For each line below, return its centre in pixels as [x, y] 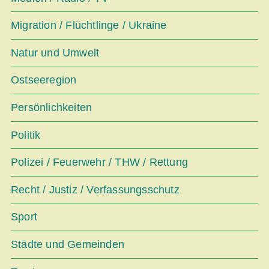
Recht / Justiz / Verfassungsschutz [95, 189]
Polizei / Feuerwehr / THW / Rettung [99, 162]
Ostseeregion [44, 80]
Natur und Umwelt [55, 53]
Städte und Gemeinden [68, 244]
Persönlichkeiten [52, 108]
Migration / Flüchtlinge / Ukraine [89, 26]
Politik [26, 135]
